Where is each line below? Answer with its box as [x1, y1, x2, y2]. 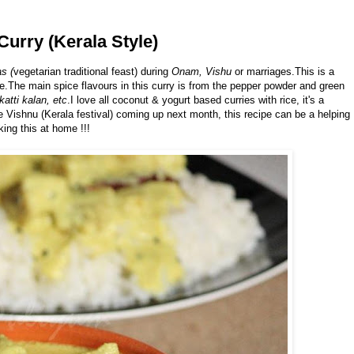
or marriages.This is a [232, 66, 334, 78]
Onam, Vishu [171, 66, 232, 78]
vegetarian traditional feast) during [13, 66, 171, 78]
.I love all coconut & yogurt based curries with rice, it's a [67, 94, 324, 107]
